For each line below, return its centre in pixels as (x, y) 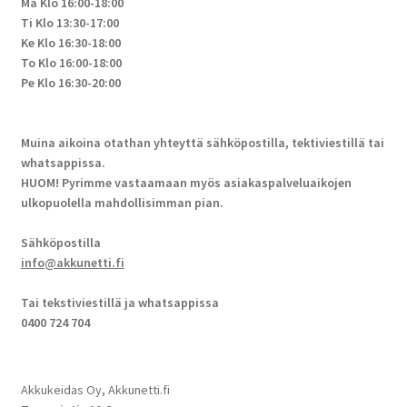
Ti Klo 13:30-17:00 (69, 23)
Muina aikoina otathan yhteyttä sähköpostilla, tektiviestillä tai (202, 143)
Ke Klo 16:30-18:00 (70, 43)
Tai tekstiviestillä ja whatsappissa (119, 303)
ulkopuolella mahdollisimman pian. (122, 203)
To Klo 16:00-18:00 (71, 63)
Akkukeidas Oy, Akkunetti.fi (95, 390)
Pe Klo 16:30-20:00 (70, 83)
